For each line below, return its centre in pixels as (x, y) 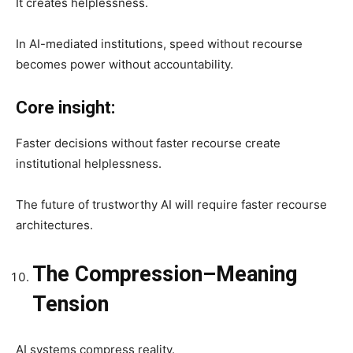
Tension (71, 304)
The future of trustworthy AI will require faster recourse (171, 204)
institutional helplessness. (89, 163)
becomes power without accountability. (124, 64)
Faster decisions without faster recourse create (148, 143)
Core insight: (65, 107)
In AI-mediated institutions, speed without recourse (159, 43)
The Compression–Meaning (165, 274)
